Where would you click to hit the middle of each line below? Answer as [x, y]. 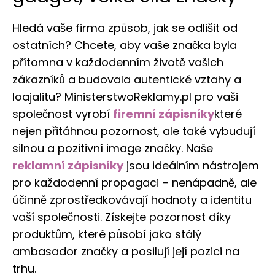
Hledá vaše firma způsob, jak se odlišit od [125, 28]
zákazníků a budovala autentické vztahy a [127, 79]
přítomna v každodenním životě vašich [118, 62]
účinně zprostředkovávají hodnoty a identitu [132, 199]
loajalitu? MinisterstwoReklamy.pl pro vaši [125, 96]
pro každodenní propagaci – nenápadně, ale [134, 182]
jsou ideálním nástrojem [191, 165]
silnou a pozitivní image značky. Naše [113, 148]
